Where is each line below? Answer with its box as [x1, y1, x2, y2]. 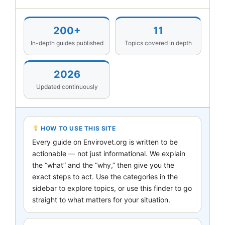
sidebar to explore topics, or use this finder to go [32, 183, 192, 192]
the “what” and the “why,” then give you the [32, 160, 174, 169]
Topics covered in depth [125, 39, 192, 47]
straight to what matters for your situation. [32, 195, 170, 204]
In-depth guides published [30, 39, 103, 47]
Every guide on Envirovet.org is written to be [32, 137, 178, 146]
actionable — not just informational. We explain [32, 149, 185, 158]
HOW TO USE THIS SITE [39, 124, 116, 132]
